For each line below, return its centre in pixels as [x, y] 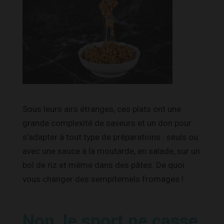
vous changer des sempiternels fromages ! [103, 179]
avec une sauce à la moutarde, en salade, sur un [111, 151]
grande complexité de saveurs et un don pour [107, 123]
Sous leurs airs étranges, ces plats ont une [102, 109]
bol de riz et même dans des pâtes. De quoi [103, 165]
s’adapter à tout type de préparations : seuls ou [110, 137]
